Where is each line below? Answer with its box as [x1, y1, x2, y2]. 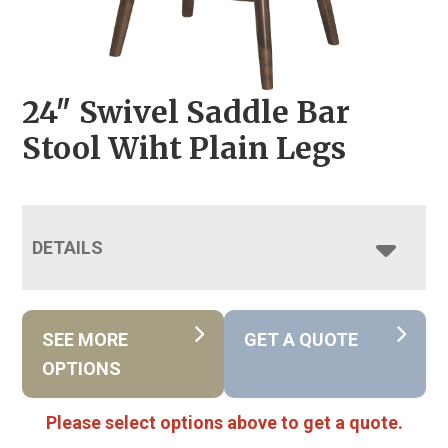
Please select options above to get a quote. [45, 411, 403, 433]
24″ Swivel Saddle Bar [22, 92, 351, 131]
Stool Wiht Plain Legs [22, 128, 347, 167]
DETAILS [32, 236, 104, 258]
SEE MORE [42, 328, 129, 350]
